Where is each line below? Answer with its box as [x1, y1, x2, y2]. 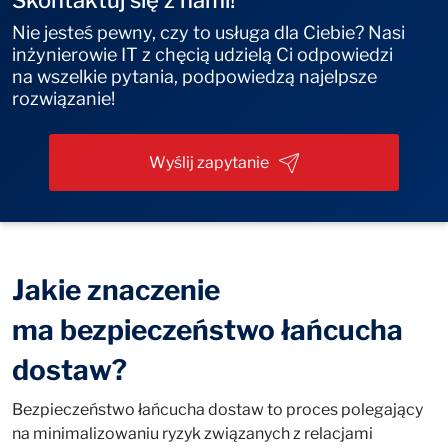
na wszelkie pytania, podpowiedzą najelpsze [12, 66, 377, 87]
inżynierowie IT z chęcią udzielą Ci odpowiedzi [12, 44, 393, 65]
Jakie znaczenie [12, 273, 220, 307]
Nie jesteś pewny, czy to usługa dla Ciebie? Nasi [12, 22, 405, 43]
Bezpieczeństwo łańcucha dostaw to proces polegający [12, 400, 423, 419]
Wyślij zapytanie [149, 152, 269, 172]
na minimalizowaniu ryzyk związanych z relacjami [12, 424, 373, 443]
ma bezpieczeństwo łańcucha [12, 313, 403, 347]
